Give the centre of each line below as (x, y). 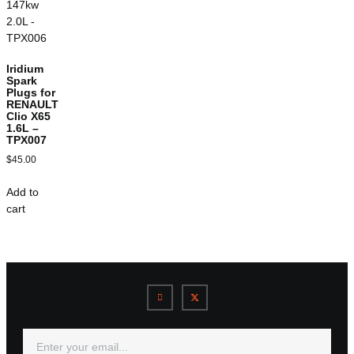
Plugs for (31, 92)
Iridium (25, 68)
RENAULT (32, 104)
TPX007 (26, 139)
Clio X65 (28, 116)
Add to (23, 192)
